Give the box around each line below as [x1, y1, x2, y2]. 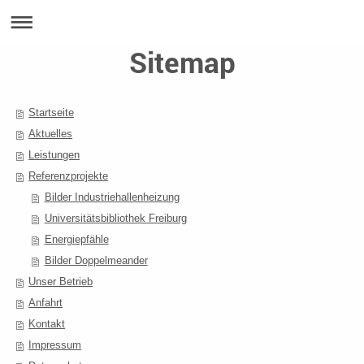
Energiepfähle [44, 233, 109, 245]
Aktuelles [28, 128, 73, 140]
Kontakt [28, 318, 66, 330]
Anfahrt [28, 297, 63, 309]
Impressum [28, 339, 82, 351]
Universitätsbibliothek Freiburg [44, 212, 187, 224]
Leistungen [28, 149, 80, 161]
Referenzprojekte [28, 170, 109, 182]
